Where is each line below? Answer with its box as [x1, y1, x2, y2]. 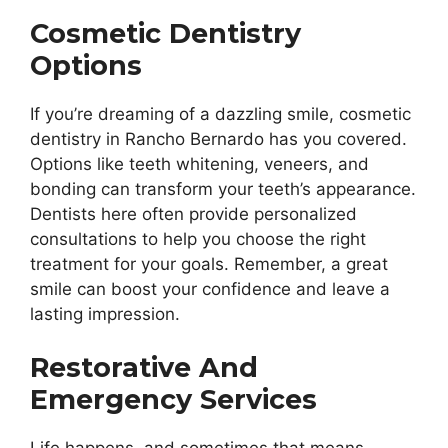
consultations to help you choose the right [30, 228, 366, 249]
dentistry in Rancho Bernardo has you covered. [30, 128, 407, 149]
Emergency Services [30, 383, 317, 417]
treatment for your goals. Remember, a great [30, 253, 388, 274]
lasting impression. [30, 303, 180, 324]
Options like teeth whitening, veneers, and [30, 153, 369, 174]
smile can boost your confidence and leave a [30, 278, 390, 299]
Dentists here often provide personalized [30, 203, 357, 224]
